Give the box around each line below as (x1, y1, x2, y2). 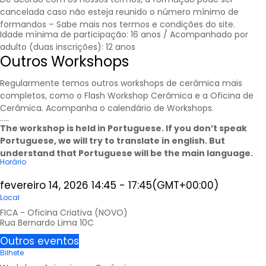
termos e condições (119, 18, 203, 31)
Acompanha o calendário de (46, 102, 167, 115)
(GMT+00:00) (152, 178, 218, 193)
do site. (203, 18, 235, 31)
